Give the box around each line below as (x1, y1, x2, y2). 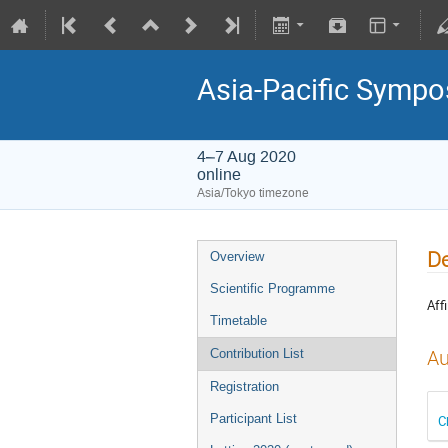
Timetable (210, 313, 267, 328)
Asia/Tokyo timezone (197, 185, 309, 201)
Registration (210, 379, 279, 394)
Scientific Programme (210, 281, 335, 296)
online (197, 164, 241, 185)
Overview (210, 249, 264, 264)
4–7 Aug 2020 (197, 146, 296, 167)
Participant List (210, 411, 297, 426)
